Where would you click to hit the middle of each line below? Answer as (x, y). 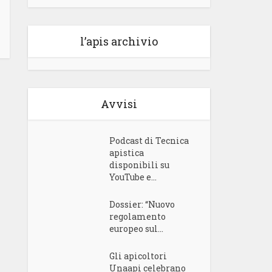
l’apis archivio (119, 41)
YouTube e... (133, 177)
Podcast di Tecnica (149, 141)
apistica (127, 153)
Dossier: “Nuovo (142, 204)
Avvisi (119, 104)
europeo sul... (137, 229)
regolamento (138, 216)
